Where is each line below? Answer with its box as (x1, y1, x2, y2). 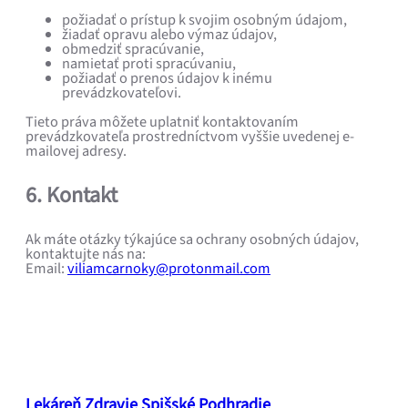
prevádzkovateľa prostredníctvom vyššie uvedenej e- (25, 126, 354, 148)
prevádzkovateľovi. (62, 82, 181, 105)
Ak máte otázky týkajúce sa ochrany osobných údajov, (25, 229, 359, 251)
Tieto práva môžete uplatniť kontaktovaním (25, 111, 299, 134)
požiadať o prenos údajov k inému (62, 67, 272, 90)
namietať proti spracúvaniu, (62, 53, 236, 76)
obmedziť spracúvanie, (62, 38, 204, 61)
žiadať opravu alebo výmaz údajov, (62, 24, 277, 46)
